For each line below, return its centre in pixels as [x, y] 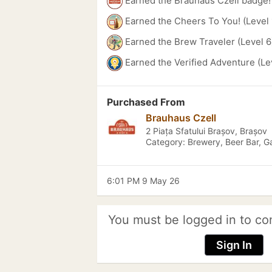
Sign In [234, 245]
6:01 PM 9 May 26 [143, 181]
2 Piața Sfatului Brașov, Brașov [206, 131]
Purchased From [146, 102]
